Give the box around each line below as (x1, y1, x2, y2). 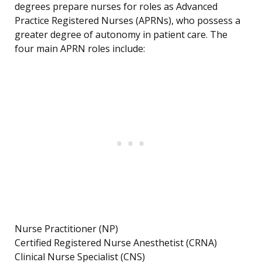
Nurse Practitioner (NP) (15, 222, 118, 236)
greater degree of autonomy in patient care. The (15, 28, 227, 42)
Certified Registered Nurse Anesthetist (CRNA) (15, 236, 217, 250)
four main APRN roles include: (15, 42, 145, 56)
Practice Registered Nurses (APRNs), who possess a (15, 14, 240, 27)
